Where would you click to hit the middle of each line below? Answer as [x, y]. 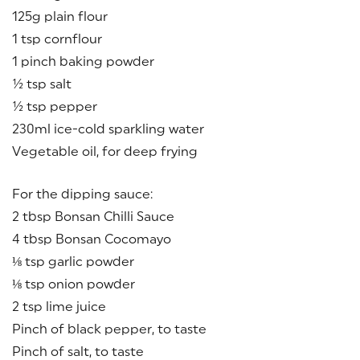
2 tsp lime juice [59, 306]
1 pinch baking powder [83, 61]
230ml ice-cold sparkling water [108, 128]
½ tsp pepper [55, 106]
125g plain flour [60, 16]
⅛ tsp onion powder [74, 283]
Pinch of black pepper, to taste [109, 328]
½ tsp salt [42, 83]
